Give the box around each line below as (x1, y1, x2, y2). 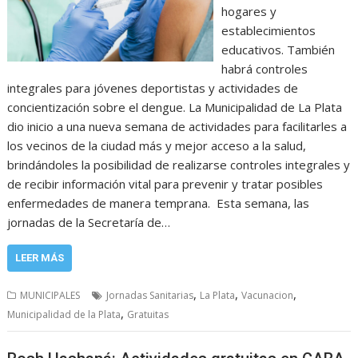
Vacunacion (241, 288, 294, 302)
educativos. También (221, 42, 335, 58)
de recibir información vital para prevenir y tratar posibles (7, 176, 324, 192)
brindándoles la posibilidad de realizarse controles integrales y (7, 157, 351, 173)
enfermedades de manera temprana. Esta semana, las (7, 195, 310, 211)
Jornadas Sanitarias (106, 288, 194, 302)
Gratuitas (127, 308, 169, 321)
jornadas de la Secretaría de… (7, 214, 171, 230)
